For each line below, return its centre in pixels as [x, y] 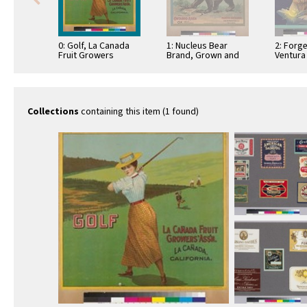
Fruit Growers [86, 56]
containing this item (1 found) [139, 112]
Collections [53, 112]
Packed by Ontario [204, 65]
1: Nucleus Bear [197, 46]
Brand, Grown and [203, 56]
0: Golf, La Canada [94, 46]
